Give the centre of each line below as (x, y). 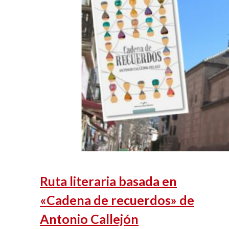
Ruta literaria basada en (108, 181)
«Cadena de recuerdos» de (117, 200)
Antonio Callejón (89, 219)
